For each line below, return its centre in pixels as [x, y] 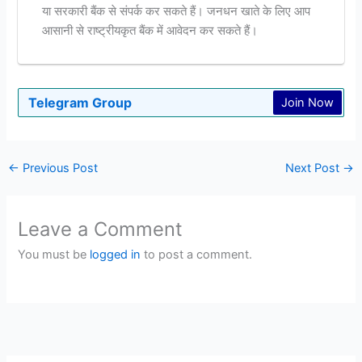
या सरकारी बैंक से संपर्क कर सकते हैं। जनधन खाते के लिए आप [176, 12]
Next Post [314, 168]
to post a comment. [197, 255]
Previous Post [58, 168]
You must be [54, 255]
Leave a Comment [101, 229]
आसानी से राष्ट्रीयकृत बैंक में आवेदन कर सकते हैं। [149, 31]
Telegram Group [80, 102]
